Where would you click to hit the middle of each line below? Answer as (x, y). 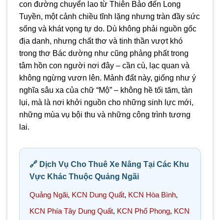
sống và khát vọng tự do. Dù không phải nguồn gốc (108, 28)
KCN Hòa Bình (152, 194)
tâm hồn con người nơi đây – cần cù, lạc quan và (104, 65)
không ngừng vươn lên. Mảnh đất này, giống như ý (108, 78)
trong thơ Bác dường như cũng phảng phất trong (104, 53)
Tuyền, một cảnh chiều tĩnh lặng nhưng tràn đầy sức (110, 16)
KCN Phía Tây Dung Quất (71, 211)
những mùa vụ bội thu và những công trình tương (105, 114)
